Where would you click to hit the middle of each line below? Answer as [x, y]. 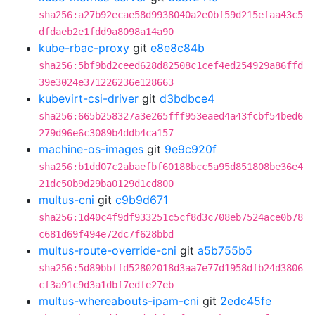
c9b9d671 [142, 200]
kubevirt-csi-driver [89, 98]
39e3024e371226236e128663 [106, 82]
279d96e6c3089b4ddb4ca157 [106, 133]
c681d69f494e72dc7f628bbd [106, 234]
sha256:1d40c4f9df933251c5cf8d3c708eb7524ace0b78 [171, 217]
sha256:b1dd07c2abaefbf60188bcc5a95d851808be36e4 [171, 167]
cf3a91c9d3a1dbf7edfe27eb [106, 285]
